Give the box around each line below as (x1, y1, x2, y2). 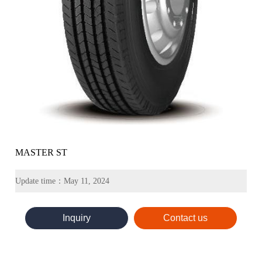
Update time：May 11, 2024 (15, 176, 110, 185)
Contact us (163, 212, 208, 223)
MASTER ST (15, 147, 68, 158)
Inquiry (62, 212, 91, 223)
